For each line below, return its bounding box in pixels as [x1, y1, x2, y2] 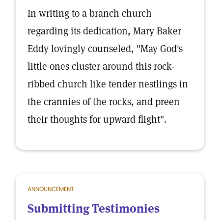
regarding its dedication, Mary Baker [27, 25, 181, 37]
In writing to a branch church [27, 7, 152, 20]
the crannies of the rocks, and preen [27, 95, 180, 108]
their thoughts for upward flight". [27, 113, 166, 126]
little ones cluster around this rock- [27, 60, 174, 73]
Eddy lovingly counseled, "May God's [27, 42, 183, 55]
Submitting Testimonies [27, 201, 160, 216]
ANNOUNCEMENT [27, 185, 74, 193]
